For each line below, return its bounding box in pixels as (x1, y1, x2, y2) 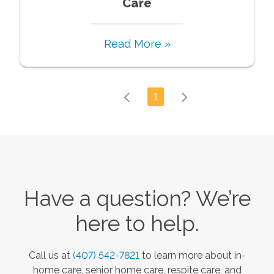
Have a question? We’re (23, 185, 251, 211)
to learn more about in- (141, 249, 246, 261)
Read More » (103, 37, 171, 50)
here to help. (75, 210, 199, 236)
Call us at (28, 249, 73, 261)
